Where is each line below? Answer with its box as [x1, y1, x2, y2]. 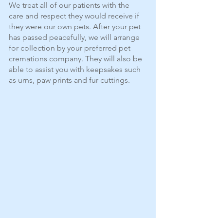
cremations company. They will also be [9, 54, 144, 63]
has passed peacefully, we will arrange [9, 33, 142, 42]
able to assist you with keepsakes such [9, 65, 143, 74]
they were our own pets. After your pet [9, 22, 143, 31]
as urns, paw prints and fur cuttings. [9, 75, 130, 85]
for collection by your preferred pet [9, 43, 132, 53]
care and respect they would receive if [9, 11, 141, 20]
